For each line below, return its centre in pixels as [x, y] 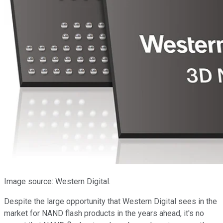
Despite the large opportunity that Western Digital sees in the [111, 201]
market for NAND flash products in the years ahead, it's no [104, 213]
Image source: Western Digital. [57, 181]
